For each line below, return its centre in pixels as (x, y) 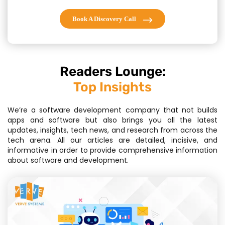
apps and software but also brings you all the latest (113, 120)
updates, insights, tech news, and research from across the (113, 130)
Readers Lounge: (113, 72)
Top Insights (113, 87)
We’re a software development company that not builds (113, 110)
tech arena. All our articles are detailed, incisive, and (113, 140)
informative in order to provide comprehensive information (113, 150)
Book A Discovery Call (105, 19)
